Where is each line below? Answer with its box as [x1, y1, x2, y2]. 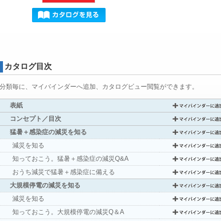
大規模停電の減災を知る [10, 182, 80, 189]
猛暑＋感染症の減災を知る [10, 128, 87, 136]
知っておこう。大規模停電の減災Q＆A [12, 208, 124, 216]
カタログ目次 [4, 62, 52, 71]
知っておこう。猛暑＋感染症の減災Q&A [12, 155, 129, 162]
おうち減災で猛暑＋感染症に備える [12, 168, 115, 176]
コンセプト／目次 [10, 115, 61, 122]
